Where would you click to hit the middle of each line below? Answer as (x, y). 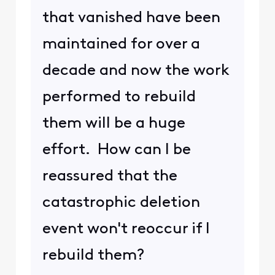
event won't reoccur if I (126, 229)
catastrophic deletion (121, 203)
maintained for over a (121, 44)
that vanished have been (131, 18)
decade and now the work (136, 71)
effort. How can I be (116, 150)
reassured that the (110, 176)
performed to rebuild (119, 97)
